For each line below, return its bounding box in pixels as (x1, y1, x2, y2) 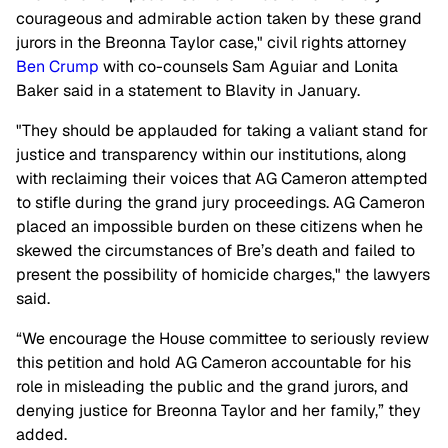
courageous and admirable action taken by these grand (16, 8, 422, 30)
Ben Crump (16, 56, 99, 78)
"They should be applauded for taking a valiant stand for (16, 120, 428, 142)
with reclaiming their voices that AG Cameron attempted (16, 168, 428, 190)
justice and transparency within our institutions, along (16, 144, 407, 166)
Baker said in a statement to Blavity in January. (16, 80, 360, 102)
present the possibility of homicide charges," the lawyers (16, 264, 430, 286)
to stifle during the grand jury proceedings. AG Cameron (16, 192, 425, 214)
